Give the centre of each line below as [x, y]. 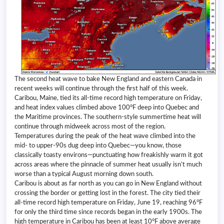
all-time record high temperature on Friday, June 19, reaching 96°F [108, 203]
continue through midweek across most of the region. [90, 127]
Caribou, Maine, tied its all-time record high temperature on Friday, [108, 98]
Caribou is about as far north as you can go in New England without [108, 184]
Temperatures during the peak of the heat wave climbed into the [105, 136]
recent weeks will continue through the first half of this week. [101, 89]
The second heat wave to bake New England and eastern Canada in [108, 79]
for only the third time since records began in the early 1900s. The [108, 212]
